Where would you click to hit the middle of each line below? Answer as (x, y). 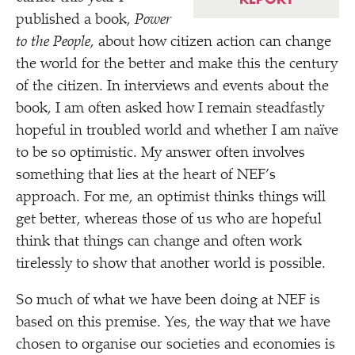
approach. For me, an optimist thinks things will (171, 198)
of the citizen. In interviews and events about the (172, 87)
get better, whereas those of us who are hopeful (169, 220)
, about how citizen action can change (211, 42)
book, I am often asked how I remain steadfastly (170, 109)
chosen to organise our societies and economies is (176, 345)
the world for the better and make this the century (177, 65)
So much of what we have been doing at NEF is (168, 301)
